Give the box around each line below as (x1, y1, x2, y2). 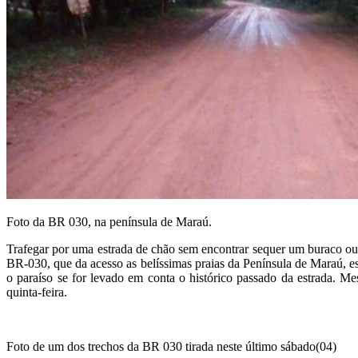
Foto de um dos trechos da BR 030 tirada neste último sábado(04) (6, 340, 336, 353)
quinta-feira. (6, 285, 67, 299)
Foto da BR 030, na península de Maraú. (6, 215, 212, 229)
